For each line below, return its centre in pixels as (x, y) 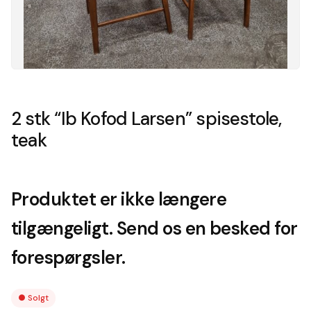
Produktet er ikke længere (119, 199)
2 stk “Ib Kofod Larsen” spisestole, (146, 119)
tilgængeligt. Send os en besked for (154, 228)
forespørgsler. (68, 258)
